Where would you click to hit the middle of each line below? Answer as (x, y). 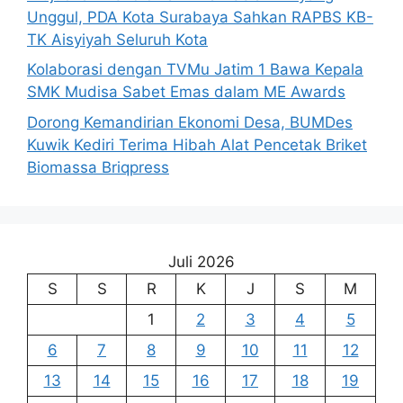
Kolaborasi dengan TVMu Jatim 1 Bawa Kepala (195, 70)
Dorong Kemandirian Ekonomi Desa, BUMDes (190, 122)
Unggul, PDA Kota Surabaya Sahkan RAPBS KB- (200, 17)
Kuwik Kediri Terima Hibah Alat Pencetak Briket (197, 144)
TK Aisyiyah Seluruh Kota (117, 39)
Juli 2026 (201, 261)
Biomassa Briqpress (98, 167)
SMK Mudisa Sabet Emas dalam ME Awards (186, 92)
